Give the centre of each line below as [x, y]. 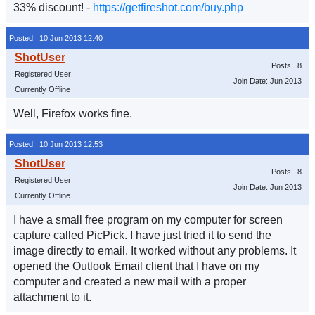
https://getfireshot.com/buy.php [168, 7]
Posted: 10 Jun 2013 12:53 [56, 144]
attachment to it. [52, 297]
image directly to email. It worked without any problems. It [155, 251]
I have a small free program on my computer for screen [148, 220]
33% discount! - [53, 7]
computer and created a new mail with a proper [130, 282]
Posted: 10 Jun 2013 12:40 [56, 38]
